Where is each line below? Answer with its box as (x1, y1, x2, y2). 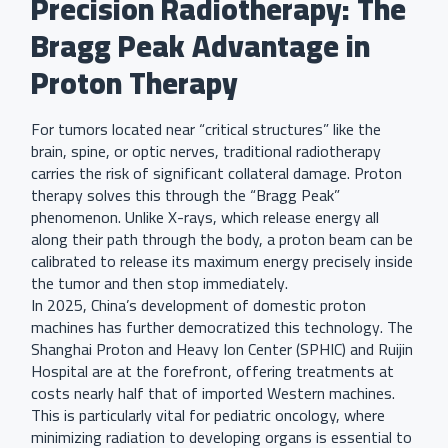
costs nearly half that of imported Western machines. (31, 378, 395, 409)
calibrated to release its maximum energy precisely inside (31, 246, 413, 277)
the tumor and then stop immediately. (31, 268, 288, 299)
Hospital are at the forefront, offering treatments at (31, 356, 394, 387)
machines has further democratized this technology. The (31, 312, 413, 343)
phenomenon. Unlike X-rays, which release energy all (31, 202, 379, 233)
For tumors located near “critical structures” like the (31, 114, 381, 145)
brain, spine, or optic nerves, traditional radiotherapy (31, 136, 381, 167)
